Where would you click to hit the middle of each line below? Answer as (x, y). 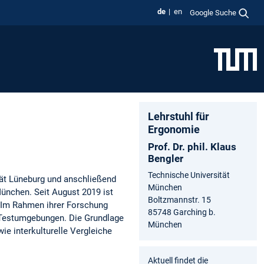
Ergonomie (174, 129)
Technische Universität (189, 175)
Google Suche (213, 12)
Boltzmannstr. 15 (179, 199)
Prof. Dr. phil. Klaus (192, 146)
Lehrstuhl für (179, 116)
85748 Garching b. (182, 212)
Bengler (166, 158)
